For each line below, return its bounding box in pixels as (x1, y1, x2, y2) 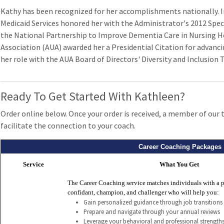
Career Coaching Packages (138, 143, 221, 150)
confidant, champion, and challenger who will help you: (67, 189, 219, 196)
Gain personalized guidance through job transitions (83, 198, 222, 206)
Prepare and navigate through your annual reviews (83, 207, 220, 215)
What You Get (159, 161, 199, 168)
